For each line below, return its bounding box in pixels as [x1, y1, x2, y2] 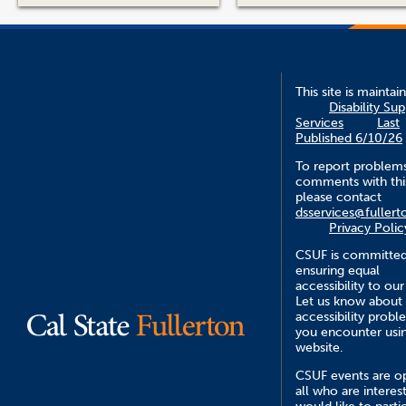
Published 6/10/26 [295, 130, 402, 147]
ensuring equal [295, 263, 380, 279]
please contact [295, 188, 385, 205]
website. [295, 340, 343, 356]
